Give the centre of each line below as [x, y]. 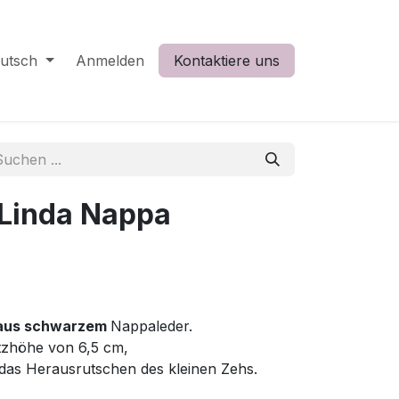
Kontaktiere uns [227, 61]
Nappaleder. [151, 326]
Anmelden [110, 61]
